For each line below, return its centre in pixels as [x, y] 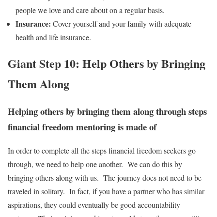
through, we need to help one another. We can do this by [95, 164]
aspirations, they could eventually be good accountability [94, 205]
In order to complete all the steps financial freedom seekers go [102, 151]
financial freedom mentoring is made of [82, 127]
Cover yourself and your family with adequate [121, 23]
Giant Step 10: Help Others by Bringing [107, 63]
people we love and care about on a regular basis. [90, 10]
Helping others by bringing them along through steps [107, 111]
